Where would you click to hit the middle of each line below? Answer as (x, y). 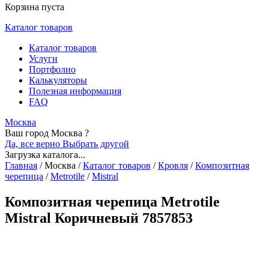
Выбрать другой (96, 144)
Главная (21, 165)
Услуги (43, 59)
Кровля (173, 165)
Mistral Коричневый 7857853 (99, 218)
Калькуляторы (58, 80)
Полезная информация (75, 91)
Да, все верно (34, 144)
